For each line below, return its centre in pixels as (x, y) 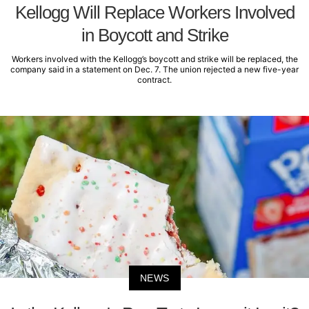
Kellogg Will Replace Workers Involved (154, 13)
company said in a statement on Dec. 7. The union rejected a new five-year (154, 70)
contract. (154, 80)
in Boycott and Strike (154, 36)
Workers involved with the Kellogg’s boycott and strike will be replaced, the (154, 59)
